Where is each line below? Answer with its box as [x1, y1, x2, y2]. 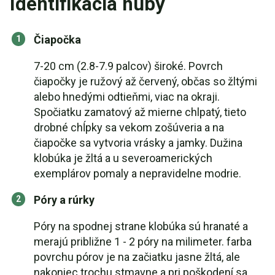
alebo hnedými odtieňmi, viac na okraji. [34, 90, 220, 103]
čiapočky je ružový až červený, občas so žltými [34, 75, 257, 88]
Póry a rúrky [34, 193, 95, 206]
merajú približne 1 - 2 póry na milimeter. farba [34, 235, 252, 248]
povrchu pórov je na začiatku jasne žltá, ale [34, 250, 240, 263]
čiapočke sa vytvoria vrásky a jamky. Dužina [34, 136, 242, 149]
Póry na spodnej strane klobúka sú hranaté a [34, 220, 248, 233]
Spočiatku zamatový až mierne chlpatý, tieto [34, 106, 246, 118]
